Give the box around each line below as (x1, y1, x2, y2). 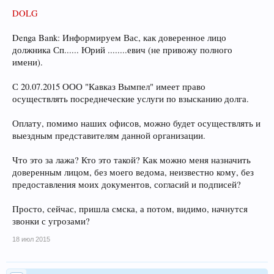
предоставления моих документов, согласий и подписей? (12, 179, 241, 190)
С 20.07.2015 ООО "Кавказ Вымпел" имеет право (12, 81, 206, 92)
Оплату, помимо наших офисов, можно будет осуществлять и (12, 117, 261, 129)
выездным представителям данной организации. (12, 130, 206, 141)
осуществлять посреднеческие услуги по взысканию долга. (12, 93, 249, 105)
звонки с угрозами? (12, 215, 90, 227)
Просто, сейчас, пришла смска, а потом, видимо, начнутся (12, 203, 248, 215)
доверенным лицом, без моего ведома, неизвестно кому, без (12, 166, 254, 178)
